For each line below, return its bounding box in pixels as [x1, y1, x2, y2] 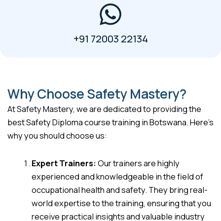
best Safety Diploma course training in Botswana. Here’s [7, 117, 214, 128]
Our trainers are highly [96, 157, 180, 169]
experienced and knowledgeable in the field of [32, 171, 204, 182]
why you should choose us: [7, 130, 107, 142]
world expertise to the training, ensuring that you [32, 197, 212, 209]
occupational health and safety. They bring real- [32, 184, 208, 195]
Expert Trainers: [32, 157, 97, 169]
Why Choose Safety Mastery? [7, 85, 186, 103]
